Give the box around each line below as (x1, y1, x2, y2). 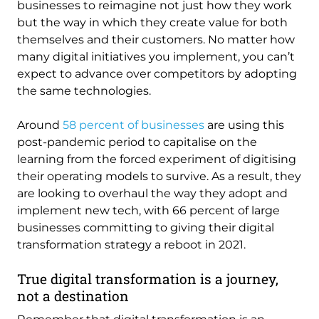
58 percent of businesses (63, 117, 204, 132)
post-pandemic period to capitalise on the (17, 135, 257, 149)
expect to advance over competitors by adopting (17, 66, 297, 80)
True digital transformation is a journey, (17, 269, 278, 288)
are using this (204, 117, 284, 132)
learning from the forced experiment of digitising (17, 152, 296, 166)
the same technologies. (17, 83, 151, 98)
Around (17, 117, 63, 132)
